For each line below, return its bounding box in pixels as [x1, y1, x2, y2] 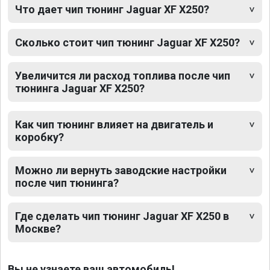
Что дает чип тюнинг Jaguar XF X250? [15, 2, 209, 16]
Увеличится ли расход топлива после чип [15, 69, 230, 82]
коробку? [15, 130, 64, 143]
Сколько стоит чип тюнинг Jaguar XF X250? [15, 36, 240, 49]
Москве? [15, 222, 61, 235]
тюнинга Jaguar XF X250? [15, 81, 145, 95]
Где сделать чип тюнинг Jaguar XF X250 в [15, 209, 229, 222]
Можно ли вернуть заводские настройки [15, 163, 227, 177]
